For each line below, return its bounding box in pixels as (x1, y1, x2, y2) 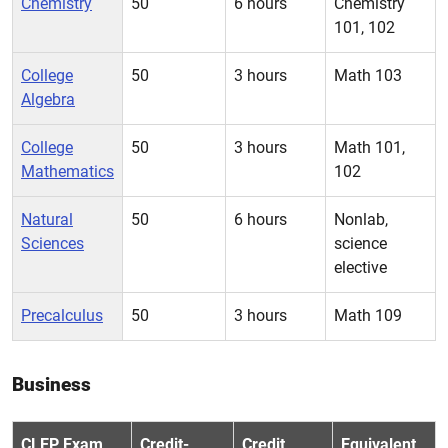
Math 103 (334, 66, 402, 85)
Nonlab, (334, 210, 388, 229)
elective (334, 258, 387, 277)
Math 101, (334, 138, 405, 157)
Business (12, 373, 91, 396)
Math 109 (334, 306, 402, 325)
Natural (21, 210, 73, 229)
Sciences (21, 234, 84, 253)
